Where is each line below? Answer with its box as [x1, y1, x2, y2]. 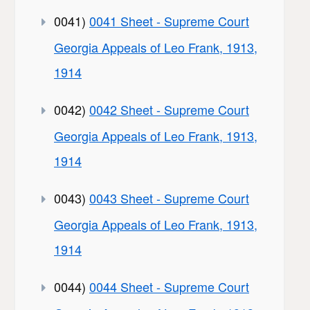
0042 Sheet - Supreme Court [89, 100, 249, 119]
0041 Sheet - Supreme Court [89, 12, 249, 30]
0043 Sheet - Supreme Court [89, 189, 249, 208]
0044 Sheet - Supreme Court [89, 277, 249, 296]
